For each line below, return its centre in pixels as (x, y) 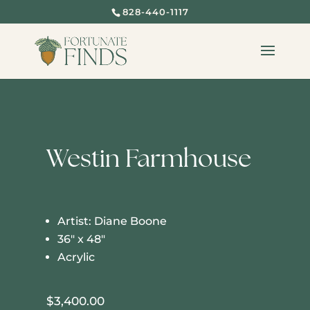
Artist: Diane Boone (112, 221)
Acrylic (76, 257)
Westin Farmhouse (149, 158)
